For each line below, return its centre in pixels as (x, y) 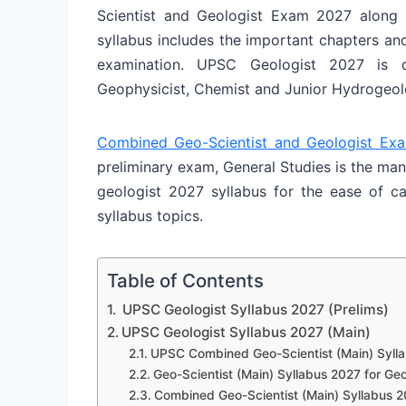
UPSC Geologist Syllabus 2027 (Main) (246, 332)
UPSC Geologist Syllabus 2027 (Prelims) (254, 309)
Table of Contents (185, 280)
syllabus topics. (150, 215)
